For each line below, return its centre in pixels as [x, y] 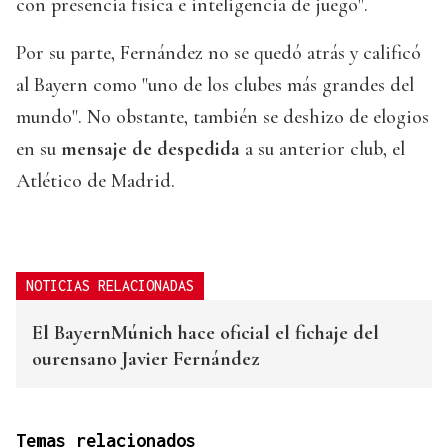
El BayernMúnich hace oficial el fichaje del [205, 333]
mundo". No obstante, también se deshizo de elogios [222, 117]
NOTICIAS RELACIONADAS [110, 286]
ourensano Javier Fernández [145, 359]
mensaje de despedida [148, 149]
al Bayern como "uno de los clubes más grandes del [215, 85]
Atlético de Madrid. [95, 181]
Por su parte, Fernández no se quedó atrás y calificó [218, 53]
